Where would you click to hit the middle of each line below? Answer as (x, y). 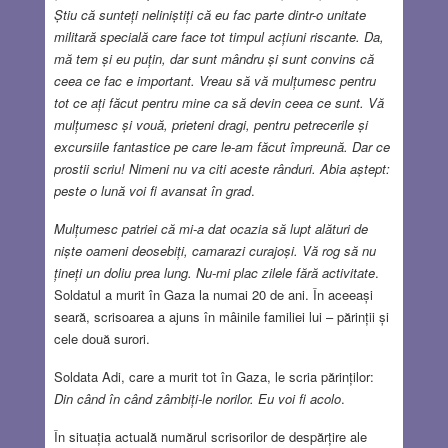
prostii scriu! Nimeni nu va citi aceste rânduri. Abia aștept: (221, 168)
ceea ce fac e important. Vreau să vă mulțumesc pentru (214, 80)
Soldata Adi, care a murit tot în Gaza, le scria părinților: (213, 376)
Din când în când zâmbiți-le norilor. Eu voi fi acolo (197, 398)
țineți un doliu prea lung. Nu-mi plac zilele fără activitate (214, 272)
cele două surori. (101, 338)
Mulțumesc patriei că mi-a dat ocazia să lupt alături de (210, 228)
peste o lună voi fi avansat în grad (152, 190)
